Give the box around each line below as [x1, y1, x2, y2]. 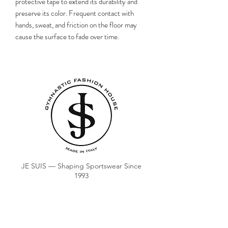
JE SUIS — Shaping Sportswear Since [21, 161, 141, 171]
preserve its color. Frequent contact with [15, 8, 134, 19]
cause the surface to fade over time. [15, 31, 119, 43]
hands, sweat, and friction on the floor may [15, 19, 137, 31]
